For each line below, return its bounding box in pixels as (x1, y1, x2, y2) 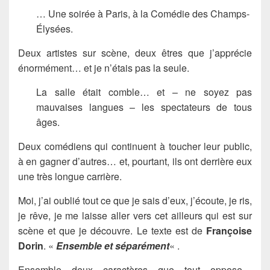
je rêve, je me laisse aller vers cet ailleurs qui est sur (18, 208, 252, 222)
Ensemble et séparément (56, 238, 169, 253)
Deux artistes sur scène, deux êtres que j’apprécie (18, 45, 252, 60)
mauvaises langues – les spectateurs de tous (36, 99, 252, 114)
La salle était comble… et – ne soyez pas (36, 84, 252, 99)
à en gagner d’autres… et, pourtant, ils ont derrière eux (18, 154, 252, 168)
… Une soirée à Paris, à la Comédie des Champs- (36, 6, 250, 20)
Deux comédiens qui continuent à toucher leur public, (18, 139, 252, 153)
